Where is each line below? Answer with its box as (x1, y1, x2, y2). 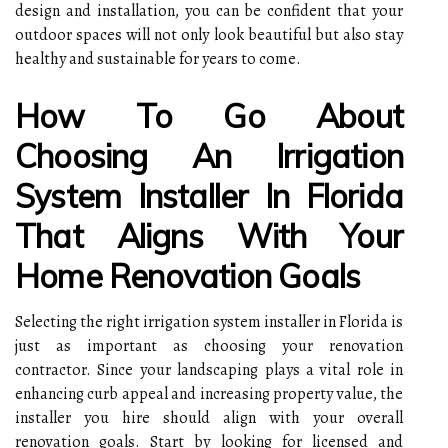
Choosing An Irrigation (15, 135, 403, 176)
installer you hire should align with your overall (15, 406, 403, 429)
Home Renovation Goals (15, 255, 361, 296)
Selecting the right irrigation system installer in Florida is (15, 310, 403, 333)
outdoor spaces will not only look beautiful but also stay (15, 23, 403, 46)
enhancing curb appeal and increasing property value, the (15, 382, 403, 405)
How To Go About (15, 95, 403, 136)
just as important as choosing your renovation (15, 334, 403, 357)
